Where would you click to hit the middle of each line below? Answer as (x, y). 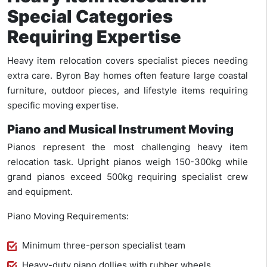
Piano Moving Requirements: (68, 216)
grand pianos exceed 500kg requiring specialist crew (128, 177)
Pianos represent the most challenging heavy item (128, 147)
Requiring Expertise (94, 37)
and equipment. (40, 192)
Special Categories (90, 17)
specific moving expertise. (63, 105)
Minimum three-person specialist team (104, 246)
